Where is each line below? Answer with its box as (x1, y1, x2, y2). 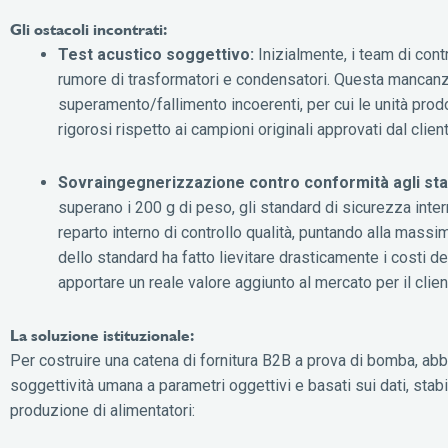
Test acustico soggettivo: (58, 44, 254, 64)
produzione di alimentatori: (10, 400, 195, 420)
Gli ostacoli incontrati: (10, 19, 167, 39)
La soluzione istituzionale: (10, 325, 194, 345)
